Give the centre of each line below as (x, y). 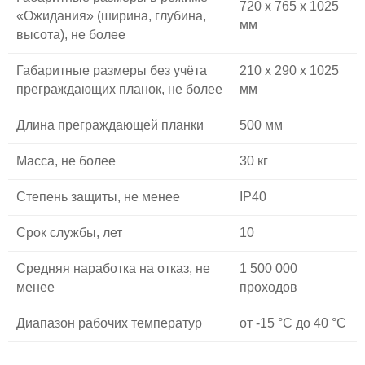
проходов (268, 287)
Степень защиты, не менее (98, 196)
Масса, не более (66, 161)
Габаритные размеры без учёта (112, 70)
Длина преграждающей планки (110, 125)
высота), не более (71, 34)
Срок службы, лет (69, 232)
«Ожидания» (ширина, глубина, (111, 15)
